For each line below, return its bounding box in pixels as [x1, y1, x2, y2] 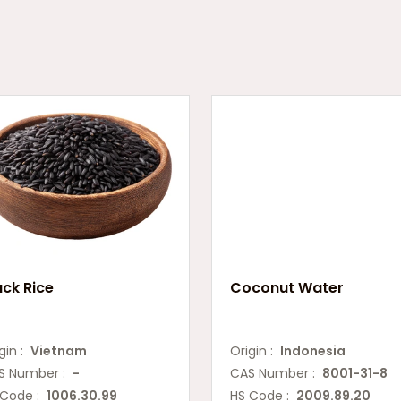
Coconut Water [230, 277, 344, 298]
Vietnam [30, 342, 87, 360]
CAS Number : [230, 364, 322, 382]
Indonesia [280, 342, 346, 360]
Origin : [230, 342, 280, 360]
